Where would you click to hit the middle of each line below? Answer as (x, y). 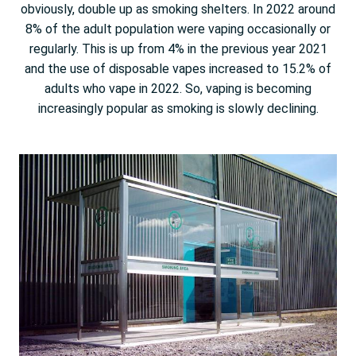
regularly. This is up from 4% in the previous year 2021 (178, 48)
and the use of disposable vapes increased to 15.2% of (178, 68)
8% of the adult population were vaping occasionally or (178, 29)
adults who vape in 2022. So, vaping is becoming (178, 88)
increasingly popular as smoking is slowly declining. (178, 108)
